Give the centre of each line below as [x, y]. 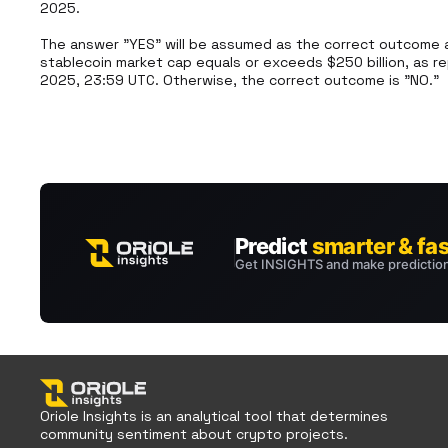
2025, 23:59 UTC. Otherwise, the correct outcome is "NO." [239, 80]
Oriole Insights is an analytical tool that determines [214, 416]
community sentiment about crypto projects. [194, 434]
